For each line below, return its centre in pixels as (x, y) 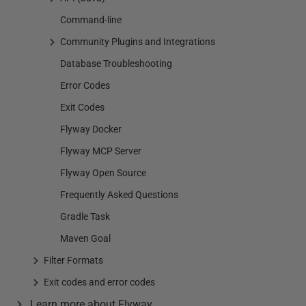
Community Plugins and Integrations (138, 42)
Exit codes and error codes (99, 282)
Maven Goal (85, 238)
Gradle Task (85, 217)
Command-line (91, 20)
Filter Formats (73, 260)
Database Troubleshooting (116, 64)
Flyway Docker (91, 129)
